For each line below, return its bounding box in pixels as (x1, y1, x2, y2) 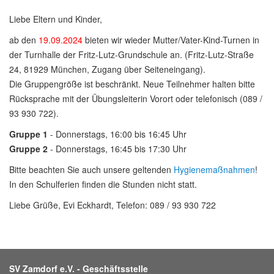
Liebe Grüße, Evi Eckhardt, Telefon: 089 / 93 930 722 (9, 198, 216, 211)
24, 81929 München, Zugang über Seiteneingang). (9, 62, 206, 75)
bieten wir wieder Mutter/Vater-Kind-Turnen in (83, 33, 259, 46)
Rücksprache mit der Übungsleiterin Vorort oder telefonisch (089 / (9, 92, 262, 105)
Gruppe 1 (9, 127, 48, 140)
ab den (9, 33, 39, 46)
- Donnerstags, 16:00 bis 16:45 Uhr (48, 127, 191, 140)
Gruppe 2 (9, 142, 48, 155)
